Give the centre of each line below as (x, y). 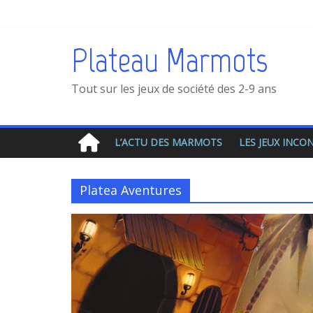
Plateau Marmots (169, 60)
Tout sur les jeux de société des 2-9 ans (174, 89)
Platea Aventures (131, 190)
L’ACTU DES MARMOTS (168, 142)
